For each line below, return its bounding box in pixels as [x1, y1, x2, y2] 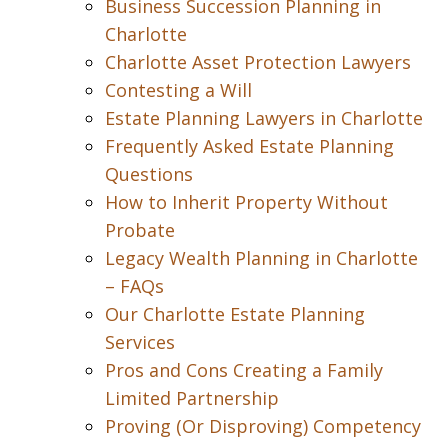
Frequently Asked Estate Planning [105, 134, 394, 158]
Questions [105, 162, 193, 186]
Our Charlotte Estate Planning [105, 302, 365, 326]
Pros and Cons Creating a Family [105, 358, 383, 382]
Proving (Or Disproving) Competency [105, 414, 421, 438]
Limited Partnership [105, 386, 279, 410]
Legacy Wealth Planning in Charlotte [105, 246, 418, 270]
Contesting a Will [105, 78, 252, 102]
